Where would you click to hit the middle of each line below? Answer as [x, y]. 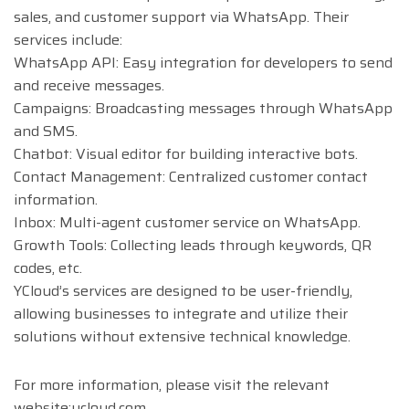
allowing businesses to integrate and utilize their [181, 314]
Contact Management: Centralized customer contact [191, 177]
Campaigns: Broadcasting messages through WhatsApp [203, 109]
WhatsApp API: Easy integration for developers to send [203, 63]
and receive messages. [89, 86]
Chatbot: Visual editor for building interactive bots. [186, 154]
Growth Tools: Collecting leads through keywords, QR [193, 246]
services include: [68, 40]
